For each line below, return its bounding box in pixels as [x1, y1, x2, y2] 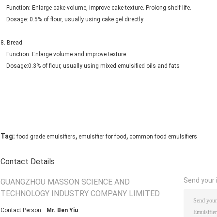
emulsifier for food [78, 133, 126, 140]
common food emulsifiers [129, 133, 197, 140]
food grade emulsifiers [16, 133, 76, 140]
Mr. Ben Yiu [46, 206, 78, 214]
